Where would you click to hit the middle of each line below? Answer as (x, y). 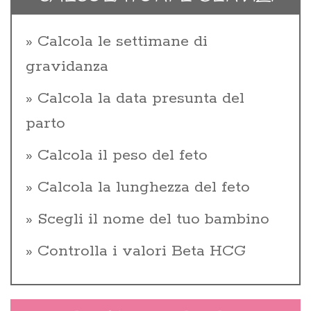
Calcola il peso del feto (123, 155)
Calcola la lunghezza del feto (144, 187)
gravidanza (67, 66)
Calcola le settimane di (123, 41)
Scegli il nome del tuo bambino (153, 219)
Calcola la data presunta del (141, 98)
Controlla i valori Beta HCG (142, 251)
